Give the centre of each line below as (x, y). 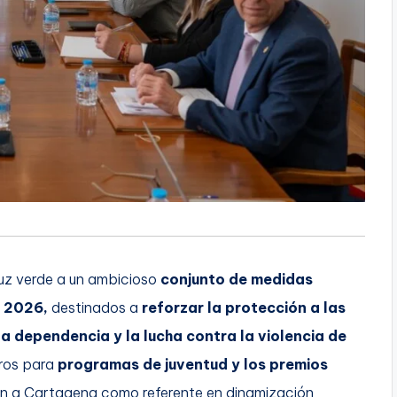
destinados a (95, 307)
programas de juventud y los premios (193, 364)
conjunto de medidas (237, 279)
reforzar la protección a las (244, 307)
